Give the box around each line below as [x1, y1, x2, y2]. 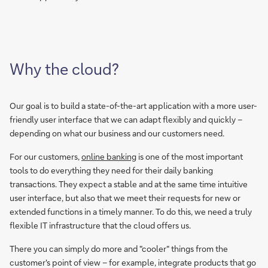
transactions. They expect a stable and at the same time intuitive [10, 178, 248, 190]
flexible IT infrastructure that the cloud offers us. [10, 220, 191, 231]
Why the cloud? [10, 59, 119, 79]
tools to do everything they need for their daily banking [10, 165, 213, 176]
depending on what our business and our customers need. [10, 127, 224, 139]
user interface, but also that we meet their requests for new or [10, 192, 240, 203]
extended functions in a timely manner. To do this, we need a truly [10, 206, 252, 217]
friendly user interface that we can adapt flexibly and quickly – [10, 114, 242, 125]
